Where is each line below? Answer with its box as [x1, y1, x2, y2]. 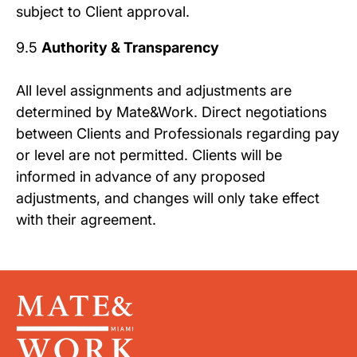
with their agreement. [16, 211, 156, 229]
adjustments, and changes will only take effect [16, 190, 320, 207]
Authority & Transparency [41, 39, 219, 57]
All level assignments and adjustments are [16, 82, 292, 100]
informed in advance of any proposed [16, 168, 265, 186]
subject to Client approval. [16, 3, 190, 21]
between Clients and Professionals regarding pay [16, 125, 339, 143]
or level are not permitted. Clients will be [16, 147, 282, 164]
